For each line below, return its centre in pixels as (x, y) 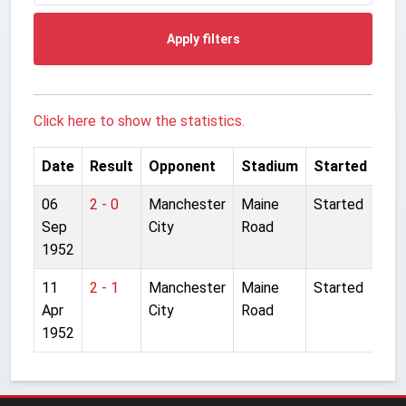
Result (111, 166)
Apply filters (203, 39)
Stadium (270, 166)
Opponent (182, 166)
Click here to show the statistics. (139, 121)
